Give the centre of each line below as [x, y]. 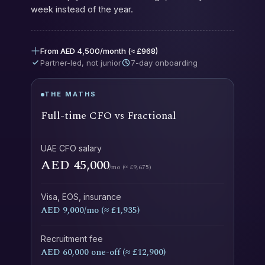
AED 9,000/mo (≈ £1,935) [90, 210]
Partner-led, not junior [81, 63]
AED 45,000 [75, 165]
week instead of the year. [82, 9]
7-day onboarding [164, 63]
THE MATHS [70, 94]
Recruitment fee [72, 239]
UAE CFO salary [71, 148]
